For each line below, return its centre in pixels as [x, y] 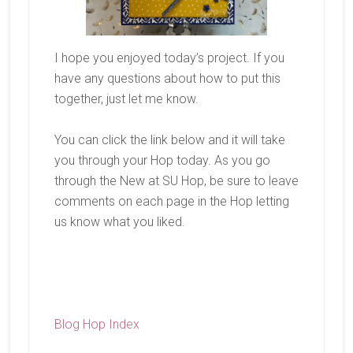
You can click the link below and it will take [169, 140]
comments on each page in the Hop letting [171, 202]
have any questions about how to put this [167, 79]
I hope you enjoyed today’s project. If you [169, 58]
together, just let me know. [128, 99]
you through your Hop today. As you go [162, 161]
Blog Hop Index [97, 325]
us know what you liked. [124, 222]
